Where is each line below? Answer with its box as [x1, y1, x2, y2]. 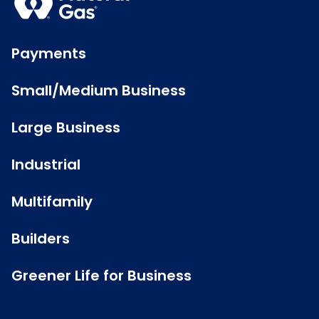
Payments [11, 43, 86, 63]
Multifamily [11, 192, 93, 211]
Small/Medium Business [11, 80, 186, 100]
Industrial [11, 155, 80, 174]
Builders [11, 229, 70, 249]
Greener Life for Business [11, 266, 192, 286]
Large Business [11, 117, 120, 137]
